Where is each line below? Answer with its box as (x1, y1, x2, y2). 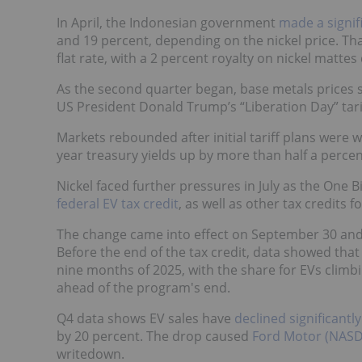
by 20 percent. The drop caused (57, 327, 252, 346)
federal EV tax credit (57, 195, 179, 213)
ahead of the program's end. (57, 279, 230, 297)
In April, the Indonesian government (57, 14, 279, 32)
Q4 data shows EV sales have (57, 309, 234, 328)
